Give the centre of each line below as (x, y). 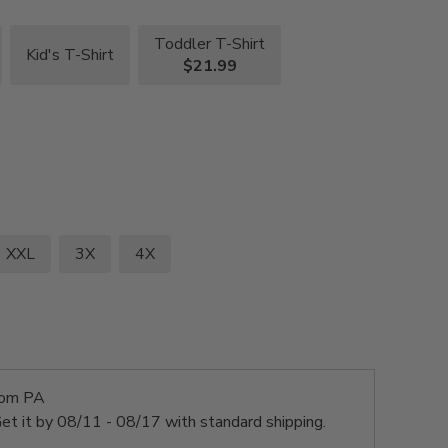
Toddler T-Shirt (210, 44)
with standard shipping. (243, 422)
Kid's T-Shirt (70, 55)
